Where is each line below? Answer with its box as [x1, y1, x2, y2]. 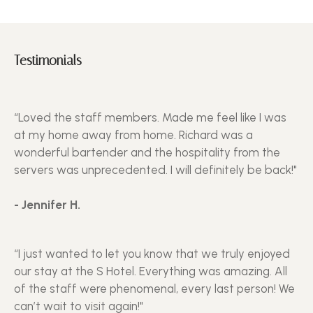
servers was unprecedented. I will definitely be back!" [14, 162, 297, 177]
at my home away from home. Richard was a [14, 127, 253, 142]
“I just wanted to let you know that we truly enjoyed [14, 246, 290, 261]
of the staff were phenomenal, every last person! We [14, 281, 295, 296]
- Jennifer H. [14, 197, 80, 212]
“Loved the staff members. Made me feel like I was [14, 110, 286, 124]
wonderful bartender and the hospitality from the [14, 145, 280, 159]
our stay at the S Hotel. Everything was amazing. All [14, 263, 287, 278]
